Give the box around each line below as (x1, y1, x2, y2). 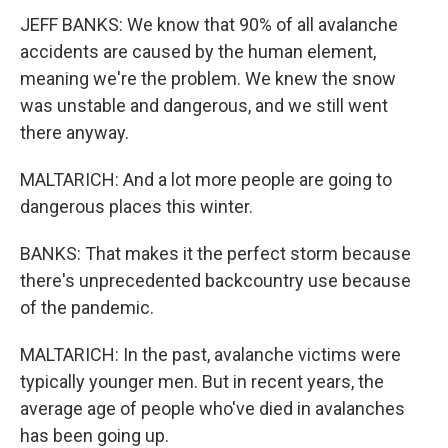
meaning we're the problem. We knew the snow (20, 68, 396, 89)
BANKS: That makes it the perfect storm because (20, 243, 411, 264)
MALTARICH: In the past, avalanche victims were (20, 344, 401, 365)
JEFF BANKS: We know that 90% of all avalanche (20, 14, 398, 35)
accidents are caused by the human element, (20, 41, 376, 62)
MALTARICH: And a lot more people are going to (20, 169, 392, 190)
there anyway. (20, 122, 129, 143)
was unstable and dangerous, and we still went (20, 95, 388, 116)
